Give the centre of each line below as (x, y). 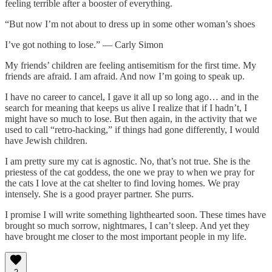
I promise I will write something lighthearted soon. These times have (135, 214)
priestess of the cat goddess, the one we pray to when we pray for (130, 172)
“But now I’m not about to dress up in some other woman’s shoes (130, 24)
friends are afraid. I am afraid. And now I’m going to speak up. (125, 76)
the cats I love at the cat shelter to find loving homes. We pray (122, 183)
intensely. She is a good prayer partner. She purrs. (99, 194)
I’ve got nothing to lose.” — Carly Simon (84, 44)
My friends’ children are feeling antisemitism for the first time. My (131, 65)
